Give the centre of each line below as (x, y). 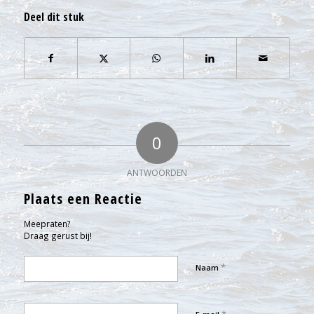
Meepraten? (47, 224)
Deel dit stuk (54, 17)
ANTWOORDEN (157, 173)
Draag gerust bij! (57, 236)
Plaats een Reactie (83, 199)
